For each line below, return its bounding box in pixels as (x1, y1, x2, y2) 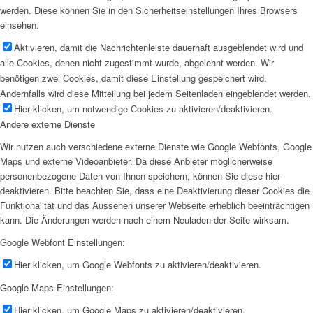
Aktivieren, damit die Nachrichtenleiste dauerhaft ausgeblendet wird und (14, 41, 303, 54)
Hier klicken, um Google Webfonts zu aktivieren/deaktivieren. (14, 258, 261, 272)
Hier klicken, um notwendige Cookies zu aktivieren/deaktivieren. (14, 102, 272, 116)
